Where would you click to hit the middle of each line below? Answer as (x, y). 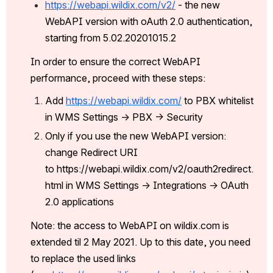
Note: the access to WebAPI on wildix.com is (130, 225)
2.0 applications (80, 202)
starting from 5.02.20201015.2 (111, 38)
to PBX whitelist (218, 101)
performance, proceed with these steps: (118, 78)
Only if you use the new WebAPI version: (136, 136)
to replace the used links (83, 258)
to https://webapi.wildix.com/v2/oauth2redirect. (149, 169)
